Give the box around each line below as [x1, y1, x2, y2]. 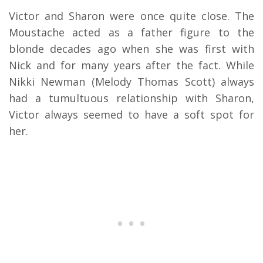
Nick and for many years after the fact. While [9, 58, 254, 72]
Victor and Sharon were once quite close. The [9, 8, 254, 23]
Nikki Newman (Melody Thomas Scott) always [9, 74, 254, 89]
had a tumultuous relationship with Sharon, [9, 90, 254, 105]
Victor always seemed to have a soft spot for [9, 107, 254, 122]
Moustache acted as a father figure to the [9, 25, 254, 39]
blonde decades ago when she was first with [9, 41, 254, 56]
